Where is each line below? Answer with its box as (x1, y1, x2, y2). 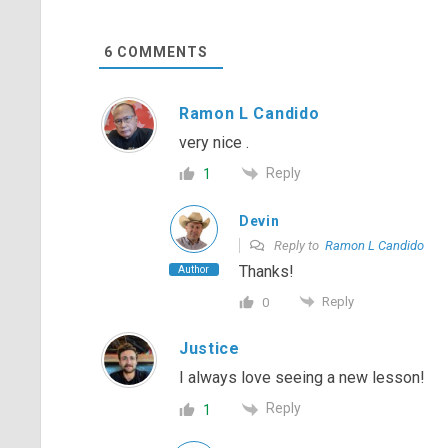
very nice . (178, 132, 249, 152)
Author (178, 263, 210, 275)
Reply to (270, 237, 325, 253)
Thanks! (238, 261, 294, 281)
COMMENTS (112, 43, 208, 60)
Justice (178, 339, 240, 359)
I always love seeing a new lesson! (178, 368, 425, 388)
